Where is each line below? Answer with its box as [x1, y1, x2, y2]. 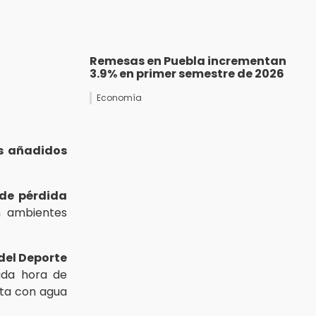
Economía [97, 92, 142, 104]
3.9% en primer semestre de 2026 [90, 66, 284, 83]
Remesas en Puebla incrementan [90, 53, 286, 70]
